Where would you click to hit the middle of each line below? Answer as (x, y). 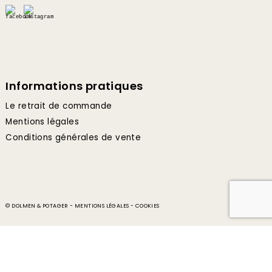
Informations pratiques (74, 86)
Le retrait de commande (59, 106)
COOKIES (147, 206)
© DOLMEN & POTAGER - (40, 206)
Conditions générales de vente (73, 138)
